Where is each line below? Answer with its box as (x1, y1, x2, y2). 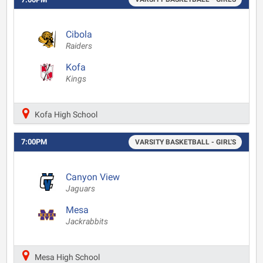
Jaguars (66, 183, 95, 194)
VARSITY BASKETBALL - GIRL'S (134, 137, 236, 146)
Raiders (66, 41, 92, 51)
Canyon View (66, 171, 120, 183)
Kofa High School (33, 109, 97, 120)
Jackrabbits (66, 216, 108, 227)
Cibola (66, 29, 92, 40)
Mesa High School (33, 252, 100, 262)
